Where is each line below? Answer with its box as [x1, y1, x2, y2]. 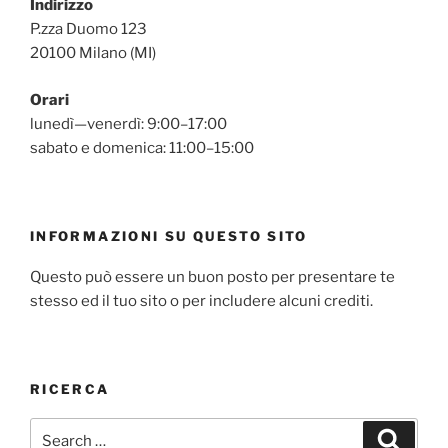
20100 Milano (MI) [30, 44, 156, 63]
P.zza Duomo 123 [30, 20, 147, 39]
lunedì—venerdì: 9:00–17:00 [30, 114, 227, 133]
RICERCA [30, 381, 110, 398]
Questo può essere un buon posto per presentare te [30, 267, 395, 286]
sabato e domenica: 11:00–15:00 [30, 138, 254, 157]
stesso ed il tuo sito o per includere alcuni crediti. [30, 291, 373, 310]
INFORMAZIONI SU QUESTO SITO [30, 228, 308, 245]
